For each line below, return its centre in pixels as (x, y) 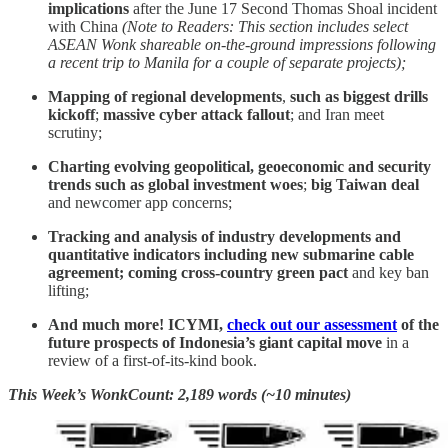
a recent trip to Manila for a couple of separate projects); (227, 62)
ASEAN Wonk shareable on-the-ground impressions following (242, 44)
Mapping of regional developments (165, 96)
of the (418, 324)
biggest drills (385, 96)
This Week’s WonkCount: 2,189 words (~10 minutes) (179, 394)
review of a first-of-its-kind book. (152, 360)
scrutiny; (75, 132)
